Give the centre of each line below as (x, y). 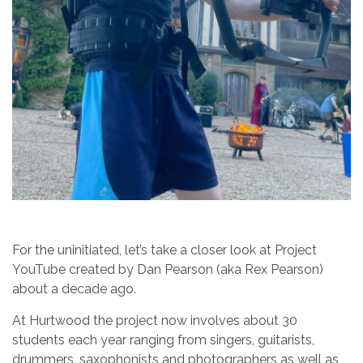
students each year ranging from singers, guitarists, (163, 340)
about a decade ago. (74, 289)
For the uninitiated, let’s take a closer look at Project (164, 250)
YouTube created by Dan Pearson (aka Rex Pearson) (168, 270)
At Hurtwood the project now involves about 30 (155, 321)
